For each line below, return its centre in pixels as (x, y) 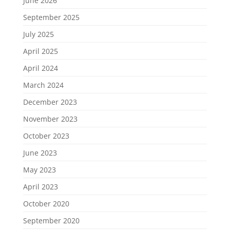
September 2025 (51, 17)
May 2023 (39, 170)
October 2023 (46, 136)
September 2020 (51, 221)
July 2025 (38, 34)
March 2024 (43, 85)
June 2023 (40, 153)
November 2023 (50, 119)
